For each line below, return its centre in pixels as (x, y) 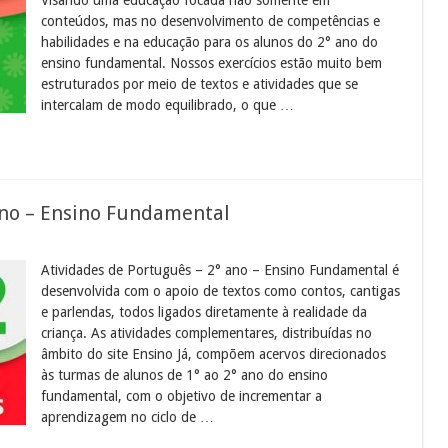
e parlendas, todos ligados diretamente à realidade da (204, 311)
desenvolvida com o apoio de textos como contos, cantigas (221, 290)
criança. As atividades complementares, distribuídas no (207, 332)
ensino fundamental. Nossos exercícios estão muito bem (212, 62)
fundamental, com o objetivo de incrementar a (182, 395)
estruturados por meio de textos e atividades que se (200, 83)
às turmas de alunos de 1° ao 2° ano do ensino (185, 374)
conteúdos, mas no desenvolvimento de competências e (211, 20)
